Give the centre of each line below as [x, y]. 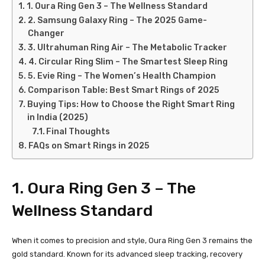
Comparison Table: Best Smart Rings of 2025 [123, 90]
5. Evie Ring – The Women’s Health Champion [122, 76]
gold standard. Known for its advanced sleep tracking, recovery [127, 254]
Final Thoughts [78, 132]
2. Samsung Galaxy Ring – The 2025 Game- [117, 20]
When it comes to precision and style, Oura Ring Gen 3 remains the [132, 240]
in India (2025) [57, 117]
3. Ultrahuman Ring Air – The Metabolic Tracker [127, 48]
